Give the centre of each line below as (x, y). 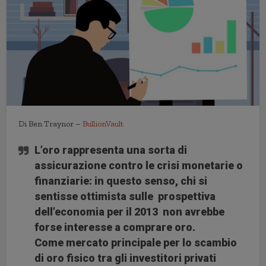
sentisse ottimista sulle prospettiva (125, 197)
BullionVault (103, 124)
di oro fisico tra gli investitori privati (126, 258)
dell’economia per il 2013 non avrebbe (130, 212)
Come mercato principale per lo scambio (136, 243)
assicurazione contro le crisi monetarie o (139, 166)
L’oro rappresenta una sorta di (111, 150)
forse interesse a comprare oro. (115, 227)
